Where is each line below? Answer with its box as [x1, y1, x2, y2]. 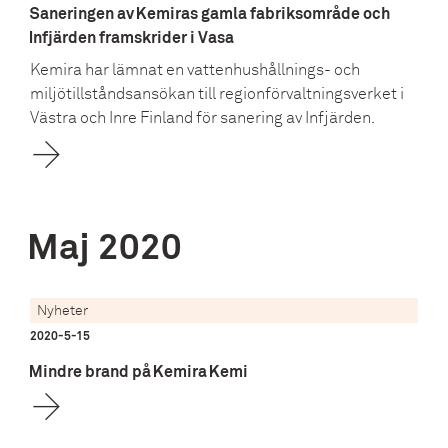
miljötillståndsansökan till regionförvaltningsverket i [30, 83, 404, 104]
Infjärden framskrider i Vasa [30, 29, 234, 46]
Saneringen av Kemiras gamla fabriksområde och [30, 5, 390, 22]
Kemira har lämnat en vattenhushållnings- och [30, 59, 360, 80]
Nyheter [37, 301, 88, 319]
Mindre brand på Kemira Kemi [30, 363, 248, 380]
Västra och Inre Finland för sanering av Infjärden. [30, 107, 375, 128]
